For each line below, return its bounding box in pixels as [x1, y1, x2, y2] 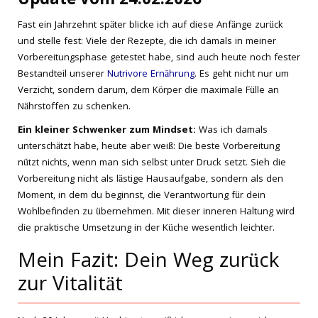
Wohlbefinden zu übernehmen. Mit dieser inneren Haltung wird [18, 204, 295, 220]
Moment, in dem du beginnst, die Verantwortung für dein [18, 188, 265, 204]
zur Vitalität [18, 269, 123, 303]
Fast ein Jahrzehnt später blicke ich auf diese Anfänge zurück [18, 18, 283, 33]
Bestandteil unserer [18, 67, 107, 82]
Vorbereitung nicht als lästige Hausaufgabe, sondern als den [18, 172, 283, 187]
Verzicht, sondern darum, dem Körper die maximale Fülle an [18, 83, 279, 99]
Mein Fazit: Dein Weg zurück [18, 246, 279, 280]
